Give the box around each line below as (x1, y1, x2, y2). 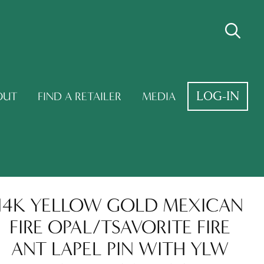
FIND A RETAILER (38, 89, 122, 103)
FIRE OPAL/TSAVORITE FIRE (9, 215, 230, 238)
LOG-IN (196, 87, 240, 105)
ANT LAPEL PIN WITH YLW (11, 237, 229, 260)
